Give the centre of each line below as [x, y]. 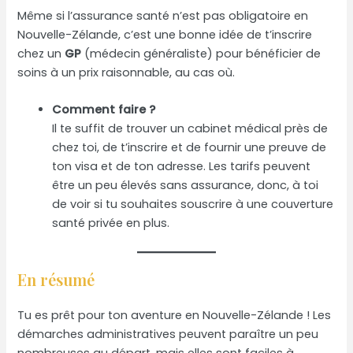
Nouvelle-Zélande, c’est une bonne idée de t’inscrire [165, 35]
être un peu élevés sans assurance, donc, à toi [186, 186]
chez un [41, 54]
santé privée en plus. [111, 223]
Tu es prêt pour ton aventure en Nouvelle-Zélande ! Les [175, 315]
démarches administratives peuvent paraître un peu [168, 334]
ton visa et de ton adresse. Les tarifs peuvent [182, 167]
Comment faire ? [104, 110]
